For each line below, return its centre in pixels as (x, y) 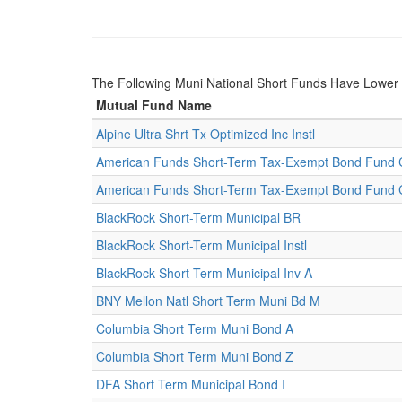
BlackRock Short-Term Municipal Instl (201, 245)
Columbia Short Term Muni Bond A (195, 328)
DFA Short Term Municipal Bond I (191, 384)
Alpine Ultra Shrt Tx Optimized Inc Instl (205, 134)
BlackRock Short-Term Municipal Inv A (204, 273)
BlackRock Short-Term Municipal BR (198, 217)
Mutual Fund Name (154, 105)
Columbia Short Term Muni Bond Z (195, 356)
